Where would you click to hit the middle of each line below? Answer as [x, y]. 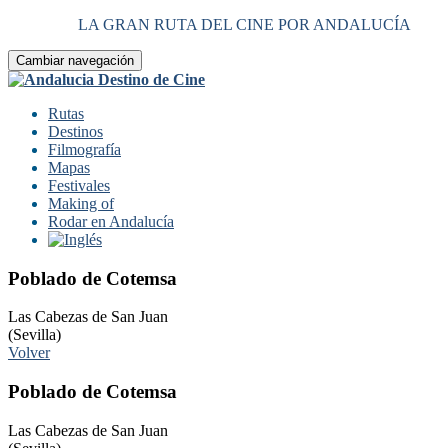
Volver [29, 353]
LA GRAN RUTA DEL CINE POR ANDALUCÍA [244, 24]
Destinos [75, 131]
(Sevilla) [34, 335]
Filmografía [84, 149]
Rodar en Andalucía [111, 221]
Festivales [79, 185]
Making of [81, 203]
